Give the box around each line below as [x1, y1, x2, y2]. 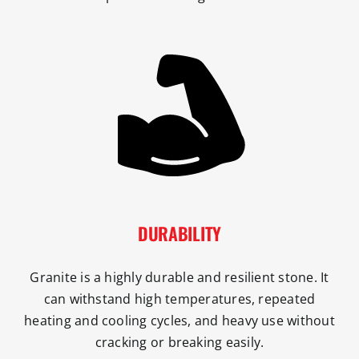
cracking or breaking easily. [95, 333, 264, 351]
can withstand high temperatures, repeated [43, 289, 316, 308]
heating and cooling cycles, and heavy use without [24, 311, 335, 329]
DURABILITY [138, 220, 221, 246]
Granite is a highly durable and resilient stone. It [30, 268, 329, 286]
